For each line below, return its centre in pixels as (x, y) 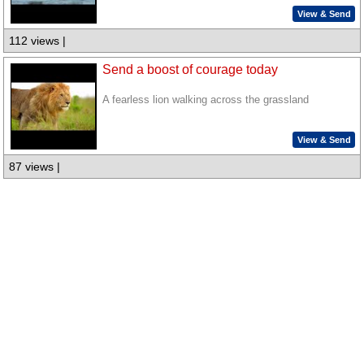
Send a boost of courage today (191, 69)
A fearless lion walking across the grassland (206, 100)
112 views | (38, 41)
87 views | (35, 167)
